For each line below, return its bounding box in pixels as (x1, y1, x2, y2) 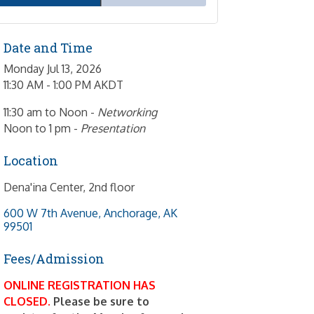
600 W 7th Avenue (4, 206, 99, 221)
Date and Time (4, 39, 93, 57)
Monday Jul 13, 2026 (4, 62, 102, 76)
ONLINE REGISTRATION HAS (4, 278, 156, 293)
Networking (97, 105, 158, 120)
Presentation (81, 121, 146, 136)
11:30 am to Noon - (4, 105, 98, 120)
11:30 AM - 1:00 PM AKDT (4, 78, 124, 93)
